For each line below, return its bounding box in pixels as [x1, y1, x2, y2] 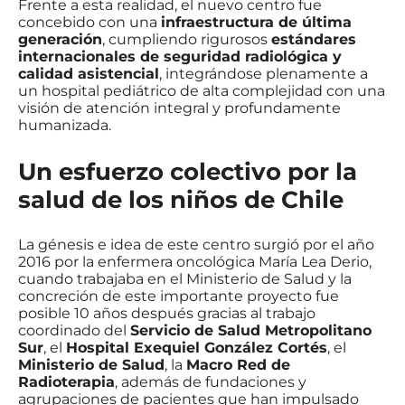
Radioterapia [18, 373, 115, 391]
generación [18, 31, 102, 49]
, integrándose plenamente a [159, 65, 368, 83]
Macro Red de [186, 356, 290, 374]
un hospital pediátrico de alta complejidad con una [18, 82, 385, 100]
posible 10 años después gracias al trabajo [18, 305, 316, 323]
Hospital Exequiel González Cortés [66, 339, 327, 357]
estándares [271, 31, 356, 49]
